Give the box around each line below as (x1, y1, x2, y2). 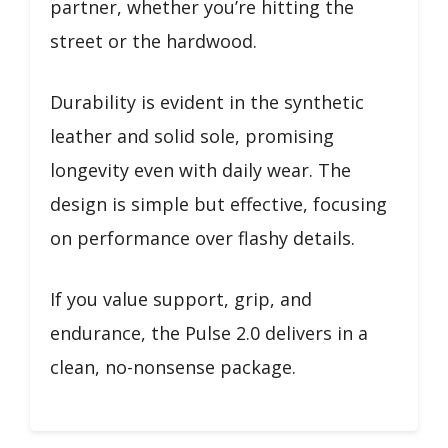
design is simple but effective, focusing (50, 192, 387, 216)
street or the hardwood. (50, 29, 257, 53)
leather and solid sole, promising (50, 124, 334, 148)
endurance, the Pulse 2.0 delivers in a (50, 321, 368, 345)
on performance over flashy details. (50, 226, 355, 250)
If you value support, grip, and (50, 287, 312, 311)
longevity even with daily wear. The (50, 158, 351, 182)
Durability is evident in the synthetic (50, 90, 364, 114)
